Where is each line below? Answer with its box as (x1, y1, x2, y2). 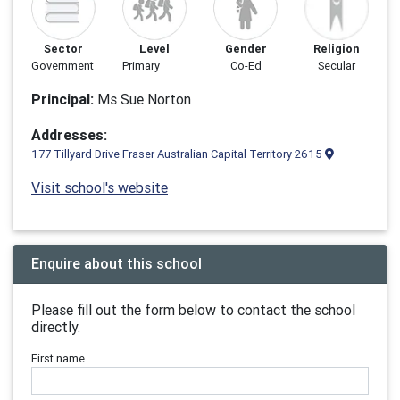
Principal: (31, 90, 94, 108)
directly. (31, 318, 80, 336)
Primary (122, 58, 160, 73)
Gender (224, 41, 267, 56)
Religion (313, 41, 360, 56)
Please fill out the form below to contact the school (31, 301, 355, 319)
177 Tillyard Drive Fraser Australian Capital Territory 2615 (31, 146, 325, 162)
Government (31, 58, 94, 73)
